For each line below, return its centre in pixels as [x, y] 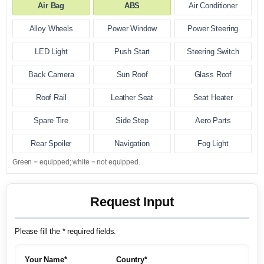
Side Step [132, 121]
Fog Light [213, 143]
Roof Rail [51, 98]
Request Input [132, 202]
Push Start [132, 52]
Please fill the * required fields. [66, 231]
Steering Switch [213, 52]
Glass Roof [213, 75]
